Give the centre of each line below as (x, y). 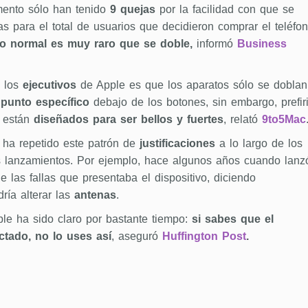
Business (262, 44)
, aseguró (136, 236)
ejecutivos (49, 85)
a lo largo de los (258, 143)
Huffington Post (204, 236)
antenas (95, 195)
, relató (242, 119)
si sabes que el (232, 219)
